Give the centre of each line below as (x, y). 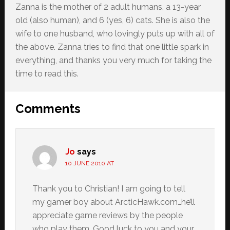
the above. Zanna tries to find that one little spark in (112, 47)
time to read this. (47, 74)
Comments (48, 109)
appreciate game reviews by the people (107, 215)
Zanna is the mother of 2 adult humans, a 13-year (108, 7)
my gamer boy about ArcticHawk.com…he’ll (113, 202)
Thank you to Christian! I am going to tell (109, 189)
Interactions (49, 118)
